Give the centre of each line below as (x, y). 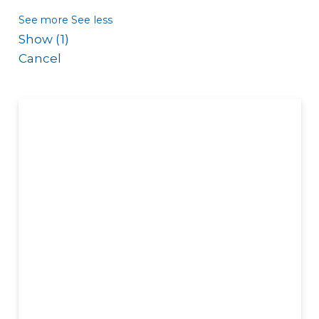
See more (43, 20)
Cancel (40, 59)
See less (92, 20)
